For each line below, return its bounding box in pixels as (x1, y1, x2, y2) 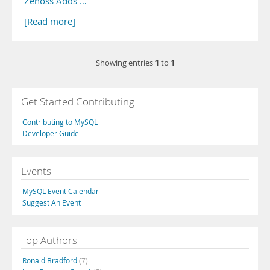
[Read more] (24, 16, 75, 27)
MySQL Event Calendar (22, 186, 99, 196)
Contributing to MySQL (22, 117, 98, 127)
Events (21, 164, 51, 178)
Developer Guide (22, 128, 79, 138)
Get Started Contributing (21, 95, 134, 108)
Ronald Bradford (22, 256, 79, 265)
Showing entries (95, 58, 155, 68)
